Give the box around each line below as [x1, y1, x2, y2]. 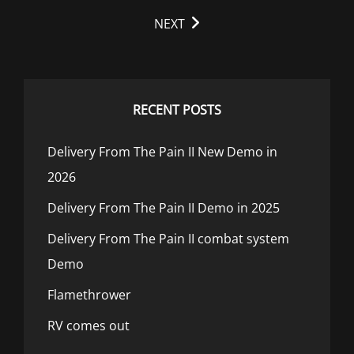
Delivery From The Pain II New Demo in [47, 143, 277, 160]
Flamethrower [47, 286, 131, 303]
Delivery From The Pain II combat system [47, 230, 289, 247]
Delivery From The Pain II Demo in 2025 [47, 199, 280, 217]
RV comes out [47, 317, 130, 334]
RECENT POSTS [133, 101, 221, 119]
